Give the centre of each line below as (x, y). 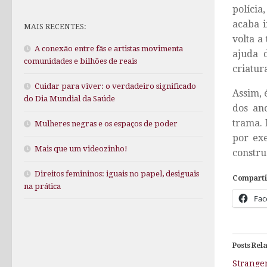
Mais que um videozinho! (81, 149)
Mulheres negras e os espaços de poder (106, 124)
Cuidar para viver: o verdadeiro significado (115, 86)
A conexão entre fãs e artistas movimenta (109, 49)
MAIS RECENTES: (55, 27)
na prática (42, 187)
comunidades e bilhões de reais (80, 61)
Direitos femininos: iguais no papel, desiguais (117, 174)
